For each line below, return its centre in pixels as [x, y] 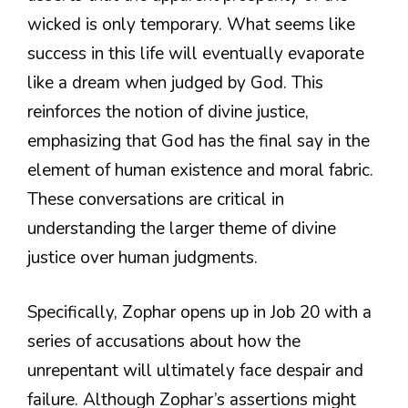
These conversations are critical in [156, 199]
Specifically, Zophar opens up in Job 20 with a [199, 313]
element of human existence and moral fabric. [200, 170]
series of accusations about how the [164, 342]
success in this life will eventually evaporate [196, 53]
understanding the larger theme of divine [182, 228]
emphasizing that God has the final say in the [199, 141]
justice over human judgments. [143, 257]
